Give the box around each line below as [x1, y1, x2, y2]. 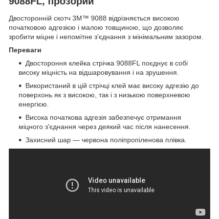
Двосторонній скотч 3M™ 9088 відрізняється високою [9, 14, 179, 22]
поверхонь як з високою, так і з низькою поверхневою [19, 91, 190, 99]
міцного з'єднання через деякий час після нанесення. [19, 123, 191, 131]
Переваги [9, 46, 42, 54]
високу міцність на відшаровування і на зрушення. [19, 68, 179, 77]
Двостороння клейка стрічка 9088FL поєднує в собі [25, 59, 188, 67]
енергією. [19, 100, 49, 109]
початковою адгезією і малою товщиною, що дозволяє [9, 23, 183, 32]
